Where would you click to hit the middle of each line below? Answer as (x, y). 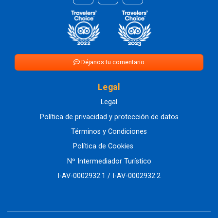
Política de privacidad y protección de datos (109, 117)
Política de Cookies (103, 146)
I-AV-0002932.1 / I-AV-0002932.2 (109, 176)
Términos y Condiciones (109, 132)
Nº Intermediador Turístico (109, 161)
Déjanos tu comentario (112, 62)
